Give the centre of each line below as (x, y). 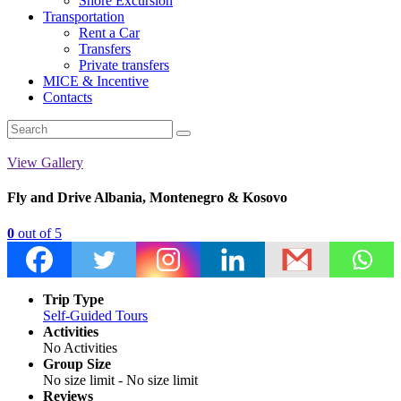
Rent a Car (109, 33)
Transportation (84, 17)
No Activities (80, 347)
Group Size (77, 363)
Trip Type (73, 299)
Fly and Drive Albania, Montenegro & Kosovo (147, 198)
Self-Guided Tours (95, 315)
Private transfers (124, 65)
